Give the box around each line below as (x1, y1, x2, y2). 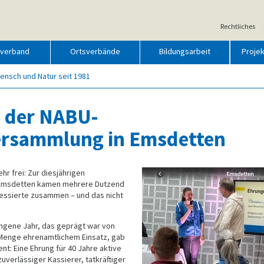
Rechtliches (220, 22, 255, 31)
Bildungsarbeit (159, 45, 211, 57)
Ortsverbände (70, 45, 121, 57)
